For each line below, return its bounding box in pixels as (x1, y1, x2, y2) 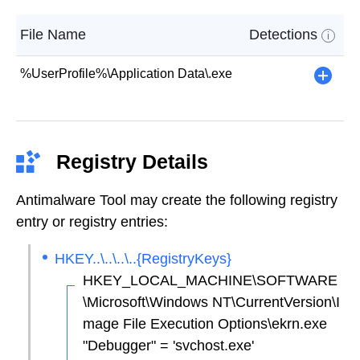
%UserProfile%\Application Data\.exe (20, 66, 232, 80)
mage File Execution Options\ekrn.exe (83, 315, 327, 332)
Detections (249, 26, 321, 43)
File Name (20, 26, 86, 43)
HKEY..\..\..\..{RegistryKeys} (55, 250, 231, 267)
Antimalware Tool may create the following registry (16, 191, 337, 208)
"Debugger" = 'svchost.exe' (83, 337, 254, 354)
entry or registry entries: (16, 213, 168, 230)
